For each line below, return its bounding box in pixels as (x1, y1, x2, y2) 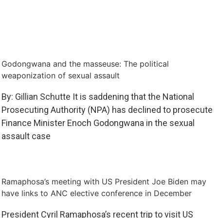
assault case (1, 130, 51, 141)
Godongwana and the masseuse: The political (1, 58, 169, 69)
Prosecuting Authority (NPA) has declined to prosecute (1, 104, 213, 115)
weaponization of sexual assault (1, 70, 120, 80)
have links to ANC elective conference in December (1, 188, 192, 198)
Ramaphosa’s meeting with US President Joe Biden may (1, 176, 206, 186)
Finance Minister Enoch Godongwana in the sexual (1, 117, 195, 128)
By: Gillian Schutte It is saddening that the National (1, 91, 194, 102)
